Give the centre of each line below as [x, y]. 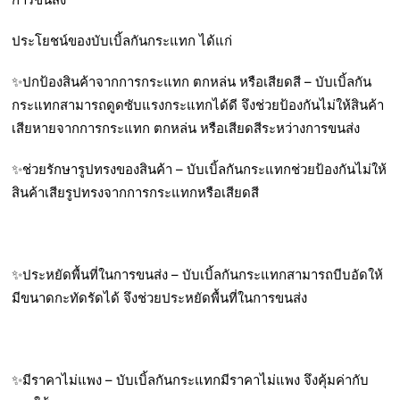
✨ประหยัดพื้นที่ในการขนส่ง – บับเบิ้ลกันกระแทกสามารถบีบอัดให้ [198, 275]
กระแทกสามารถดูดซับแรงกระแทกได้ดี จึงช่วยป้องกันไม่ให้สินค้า [198, 105]
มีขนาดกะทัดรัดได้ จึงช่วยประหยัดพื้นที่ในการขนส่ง [160, 298]
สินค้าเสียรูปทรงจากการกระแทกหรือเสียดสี [136, 193]
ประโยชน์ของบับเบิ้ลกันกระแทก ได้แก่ [122, 41]
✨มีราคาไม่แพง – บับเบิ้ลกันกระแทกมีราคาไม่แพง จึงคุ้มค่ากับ [191, 380]
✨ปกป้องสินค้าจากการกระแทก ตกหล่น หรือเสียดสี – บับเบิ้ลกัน [192, 82]
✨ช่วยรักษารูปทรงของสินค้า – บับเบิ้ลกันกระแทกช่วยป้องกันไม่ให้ [200, 170]
